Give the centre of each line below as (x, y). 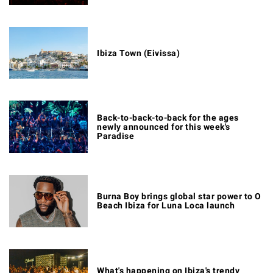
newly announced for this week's (164, 127)
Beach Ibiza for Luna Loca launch (166, 206)
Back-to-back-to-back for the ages (168, 118)
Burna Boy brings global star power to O (179, 197)
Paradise (115, 136)
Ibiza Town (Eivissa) (138, 53)
